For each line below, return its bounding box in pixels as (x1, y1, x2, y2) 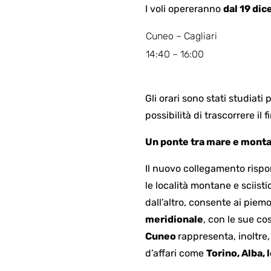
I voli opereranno (145, 2, 223, 15)
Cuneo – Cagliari (146, 30, 217, 42)
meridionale (145, 213, 203, 225)
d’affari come (145, 247, 206, 259)
